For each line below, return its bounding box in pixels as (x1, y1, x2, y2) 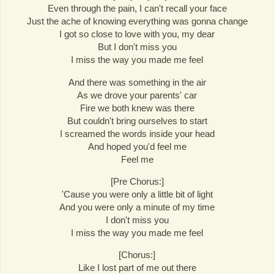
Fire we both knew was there (80, 102, 194, 113)
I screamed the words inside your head (59, 128, 215, 139)
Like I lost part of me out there (78, 262, 196, 273)
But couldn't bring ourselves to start (67, 115, 207, 126)
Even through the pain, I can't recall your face (47, 3, 227, 14)
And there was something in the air (68, 76, 206, 87)
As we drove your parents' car (77, 89, 197, 100)
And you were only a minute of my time (59, 201, 215, 212)
